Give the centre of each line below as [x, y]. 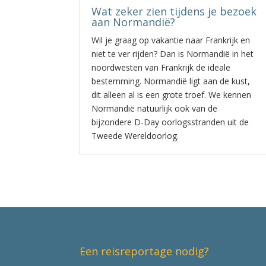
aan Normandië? [134, 22]
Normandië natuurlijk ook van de [155, 108]
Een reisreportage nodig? [145, 251]
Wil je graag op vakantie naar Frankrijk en [171, 40]
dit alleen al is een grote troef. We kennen [172, 95]
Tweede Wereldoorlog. [135, 136]
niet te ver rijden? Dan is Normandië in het [173, 54]
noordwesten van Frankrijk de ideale [161, 67]
